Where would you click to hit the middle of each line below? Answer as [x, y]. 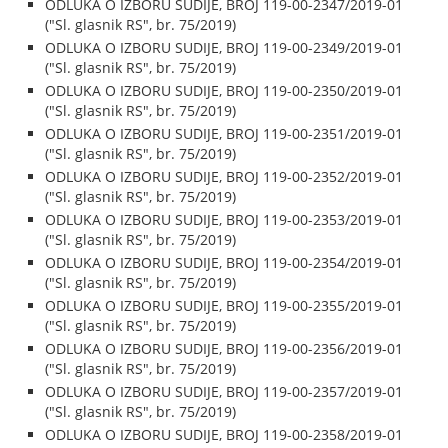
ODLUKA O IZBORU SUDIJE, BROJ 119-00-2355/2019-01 [224, 305]
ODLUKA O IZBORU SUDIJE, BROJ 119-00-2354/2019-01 [224, 262]
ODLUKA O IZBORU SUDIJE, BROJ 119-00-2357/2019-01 [224, 391]
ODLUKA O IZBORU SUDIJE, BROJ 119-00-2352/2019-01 [224, 176]
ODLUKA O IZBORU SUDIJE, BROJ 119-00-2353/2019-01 [224, 219]
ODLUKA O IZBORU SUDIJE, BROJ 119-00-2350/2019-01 [224, 90]
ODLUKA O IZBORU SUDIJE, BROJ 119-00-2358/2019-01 [224, 434]
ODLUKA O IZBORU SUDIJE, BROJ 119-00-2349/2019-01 [224, 47]
